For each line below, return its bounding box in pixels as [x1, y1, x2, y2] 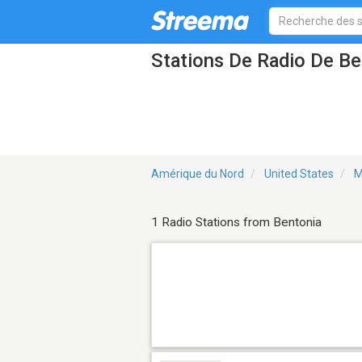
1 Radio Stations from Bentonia [151, 215, 322, 230]
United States [264, 167, 334, 181]
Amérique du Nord [151, 167, 244, 181]
